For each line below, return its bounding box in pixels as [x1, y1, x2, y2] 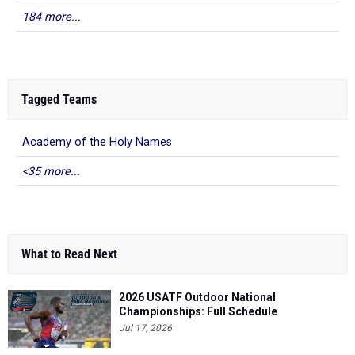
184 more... [22, 10, 81, 24]
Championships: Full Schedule [119, 305, 277, 318]
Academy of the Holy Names [22, 136, 172, 149]
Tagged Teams [21, 92, 97, 107]
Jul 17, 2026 [119, 323, 172, 334]
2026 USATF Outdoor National [119, 291, 276, 303]
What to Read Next [21, 246, 117, 261]
